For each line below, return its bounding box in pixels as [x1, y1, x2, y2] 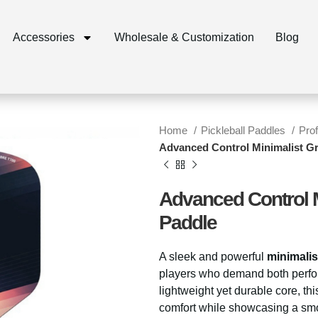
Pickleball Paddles [201, 124, 288, 136]
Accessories [12, 31, 75, 43]
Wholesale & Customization [114, 31, 254, 43]
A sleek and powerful [159, 251, 267, 263]
